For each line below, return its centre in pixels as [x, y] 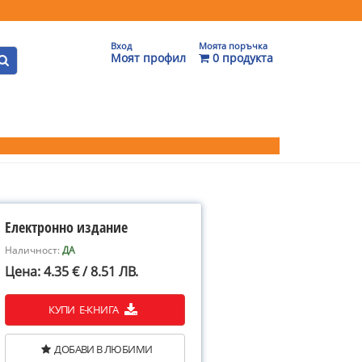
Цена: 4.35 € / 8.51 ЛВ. [72, 271]
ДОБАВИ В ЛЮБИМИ [103, 349]
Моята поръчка [233, 46]
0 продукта [241, 58]
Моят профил [148, 58]
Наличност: [34, 250]
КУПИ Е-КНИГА [84, 309]
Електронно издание [66, 227]
